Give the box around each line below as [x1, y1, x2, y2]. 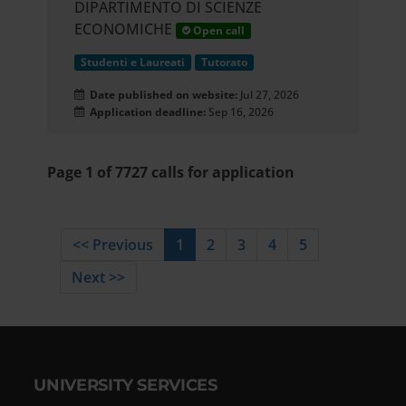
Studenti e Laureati [81, 54, 186, 71]
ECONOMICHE [74, 19, 173, 40]
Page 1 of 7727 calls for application [47, 162, 295, 183]
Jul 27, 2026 [240, 87, 300, 103]
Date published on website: [84, 87, 241, 103]
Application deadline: [84, 104, 207, 121]
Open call [190, 23, 246, 39]
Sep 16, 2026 [206, 104, 275, 121]
